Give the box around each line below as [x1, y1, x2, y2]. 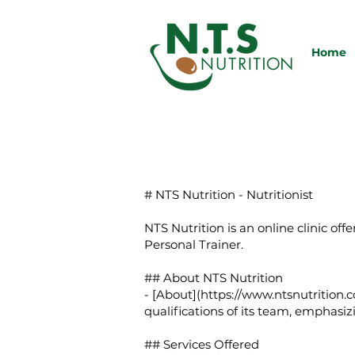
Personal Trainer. [144, 237, 243, 252]
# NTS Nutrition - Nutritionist [144, 187, 313, 202]
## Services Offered [144, 337, 259, 352]
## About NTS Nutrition [144, 270, 283, 285]
